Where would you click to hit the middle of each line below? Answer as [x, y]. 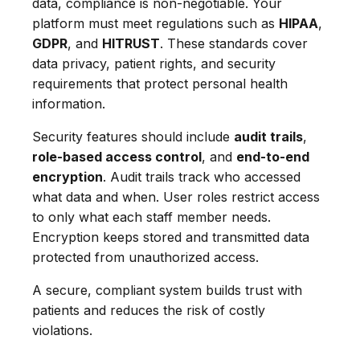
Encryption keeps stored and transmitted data [171, 237]
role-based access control [117, 156]
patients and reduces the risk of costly [149, 310]
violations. [62, 330]
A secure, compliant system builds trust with [167, 290]
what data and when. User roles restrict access [176, 196]
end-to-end [273, 156]
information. [69, 103]
